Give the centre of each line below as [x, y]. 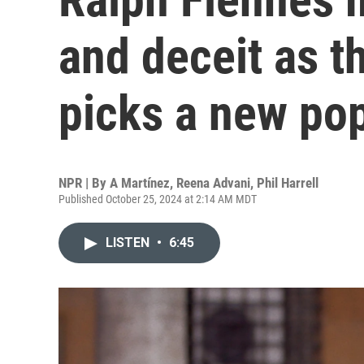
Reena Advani [213, 183]
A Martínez [140, 183]
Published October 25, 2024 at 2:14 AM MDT [158, 199]
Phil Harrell [288, 183]
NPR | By [84, 183]
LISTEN [129, 243]
